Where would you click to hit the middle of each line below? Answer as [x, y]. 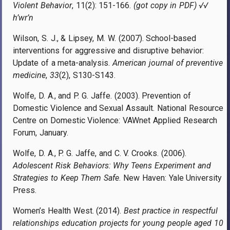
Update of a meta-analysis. [63, 63]
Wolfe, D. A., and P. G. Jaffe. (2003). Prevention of [102, 95]
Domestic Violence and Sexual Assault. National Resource [118, 108]
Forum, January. [42, 132]
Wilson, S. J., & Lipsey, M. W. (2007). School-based [105, 38]
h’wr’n [23, 17]
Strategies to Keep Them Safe [66, 178]
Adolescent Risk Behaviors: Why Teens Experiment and [112, 165]
